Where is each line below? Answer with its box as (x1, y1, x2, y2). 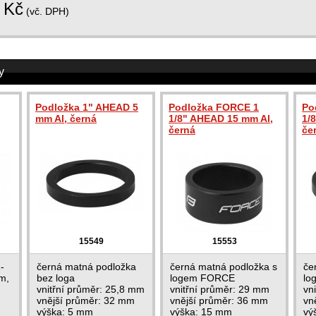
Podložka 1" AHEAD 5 (35, 102, 138, 113)
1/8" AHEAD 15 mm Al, (169, 113, 273, 124)
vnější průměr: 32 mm (37, 295, 135, 306)
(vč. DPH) (23, 6, 69, 17)
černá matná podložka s (170, 261, 277, 272)
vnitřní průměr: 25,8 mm (37, 284, 145, 295)
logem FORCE (170, 272, 235, 284)
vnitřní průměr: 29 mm (170, 284, 269, 295)
